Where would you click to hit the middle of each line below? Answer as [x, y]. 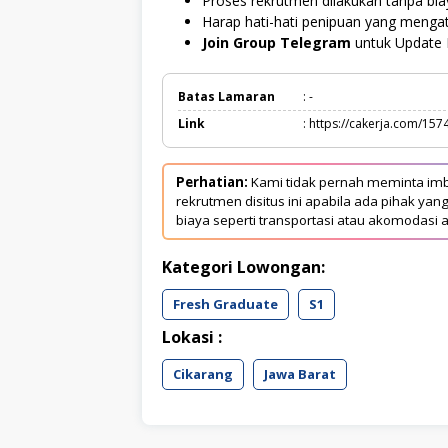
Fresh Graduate [225, 303]
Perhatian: [212, 181]
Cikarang [203, 373]
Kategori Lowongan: [243, 266]
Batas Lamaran [226, 96]
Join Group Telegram [276, 42]
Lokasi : [192, 336]
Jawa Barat [300, 373]
